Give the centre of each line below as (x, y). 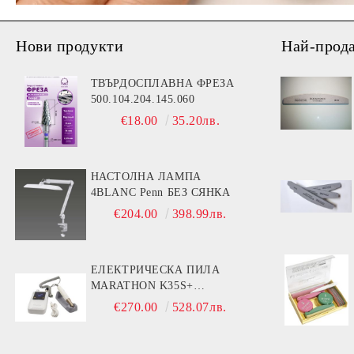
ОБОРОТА (117, 317)
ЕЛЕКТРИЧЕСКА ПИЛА (155, 269)
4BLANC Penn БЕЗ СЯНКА (160, 192)
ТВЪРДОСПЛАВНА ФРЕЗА (162, 83)
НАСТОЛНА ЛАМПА (146, 176)
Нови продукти (70, 45)
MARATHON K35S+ (142, 285)
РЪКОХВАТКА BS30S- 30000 (130, 301)
